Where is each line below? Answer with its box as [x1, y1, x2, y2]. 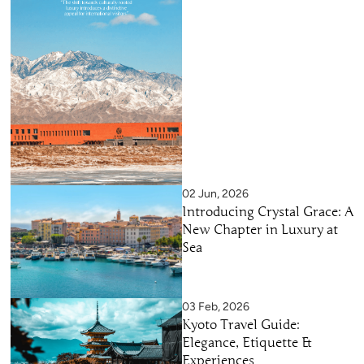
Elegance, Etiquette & [182, 335, 311, 352]
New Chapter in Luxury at [182, 221, 338, 238]
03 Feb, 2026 [182, 300, 249, 314]
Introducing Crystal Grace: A [182, 203, 353, 220]
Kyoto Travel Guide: [182, 317, 300, 334]
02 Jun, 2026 [182, 186, 249, 201]
